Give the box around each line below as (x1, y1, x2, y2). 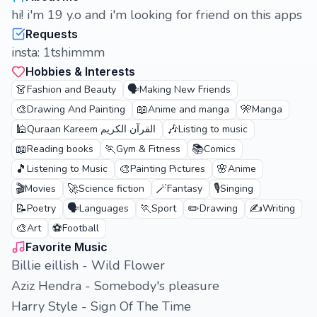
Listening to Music (27, 162, 108, 175)
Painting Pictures (130, 162, 205, 175)
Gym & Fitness (116, 142, 180, 156)
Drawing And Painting (27, 103, 125, 116)
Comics (204, 142, 236, 156)
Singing (220, 182, 253, 195)
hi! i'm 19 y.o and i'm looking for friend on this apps (11, 6, 302, 23)
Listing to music (178, 122, 248, 136)
